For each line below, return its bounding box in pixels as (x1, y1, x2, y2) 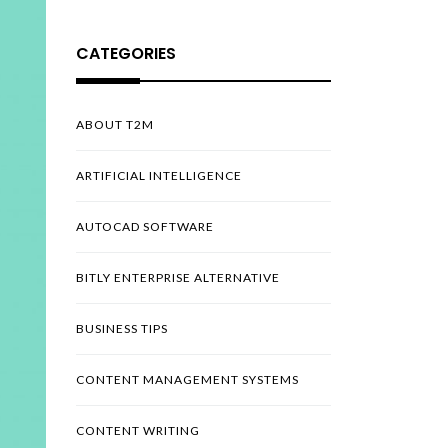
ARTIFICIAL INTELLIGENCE (76, 168, 242, 184)
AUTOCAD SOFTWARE (76, 219, 214, 235)
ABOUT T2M (76, 117, 154, 133)
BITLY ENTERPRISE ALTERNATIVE (76, 270, 280, 286)
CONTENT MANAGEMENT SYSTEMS (76, 372, 299, 388)
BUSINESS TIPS (76, 321, 168, 337)
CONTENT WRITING (76, 423, 200, 439)
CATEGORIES (76, 42, 176, 65)
